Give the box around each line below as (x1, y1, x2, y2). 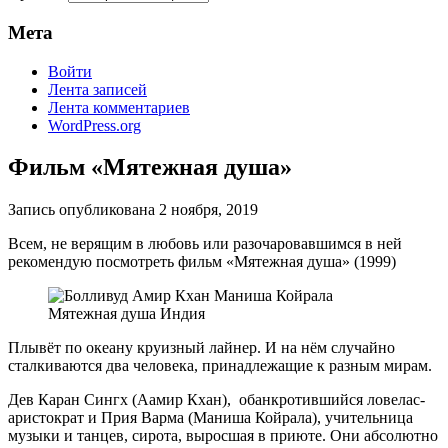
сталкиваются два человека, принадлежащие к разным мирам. (8, 357, 432, 375)
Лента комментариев (48, 98, 190, 116)
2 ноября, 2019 (159, 201, 258, 219)
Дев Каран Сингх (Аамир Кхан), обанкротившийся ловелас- (8, 391, 425, 409)
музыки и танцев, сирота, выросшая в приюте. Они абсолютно (8, 427, 438, 445)
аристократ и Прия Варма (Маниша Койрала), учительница (8, 409, 413, 427)
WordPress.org (48, 116, 141, 134)
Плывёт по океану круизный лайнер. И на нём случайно (8, 339, 395, 357)
